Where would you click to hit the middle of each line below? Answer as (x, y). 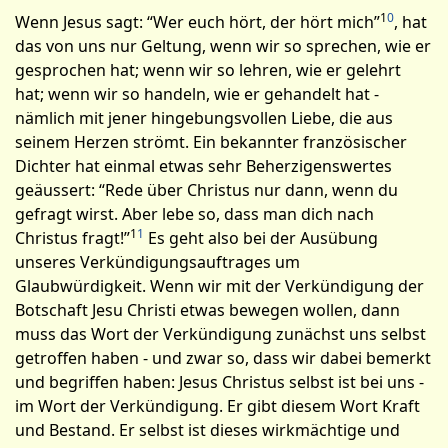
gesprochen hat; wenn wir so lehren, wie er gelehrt (208, 70)
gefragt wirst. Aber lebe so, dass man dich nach (194, 214)
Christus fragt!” (72, 238)
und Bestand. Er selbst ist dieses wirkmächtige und (207, 430)
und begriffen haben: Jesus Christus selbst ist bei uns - (219, 382)
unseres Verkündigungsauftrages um (157, 262)
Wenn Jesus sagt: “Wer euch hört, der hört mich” (197, 22)
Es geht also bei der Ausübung (261, 238)
